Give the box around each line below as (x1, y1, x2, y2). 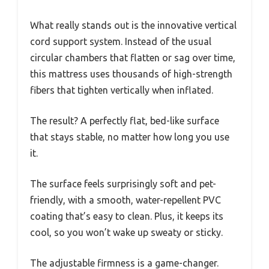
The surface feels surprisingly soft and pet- (30, 178, 216, 190)
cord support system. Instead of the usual (30, 36, 211, 47)
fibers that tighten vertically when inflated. (30, 85, 213, 96)
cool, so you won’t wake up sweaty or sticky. (30, 227, 223, 238)
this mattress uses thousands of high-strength (30, 68, 232, 80)
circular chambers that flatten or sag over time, (30, 52, 235, 64)
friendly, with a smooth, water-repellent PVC (30, 195, 221, 206)
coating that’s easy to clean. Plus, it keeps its (30, 211, 223, 222)
